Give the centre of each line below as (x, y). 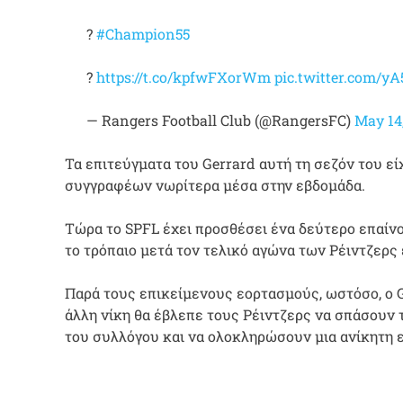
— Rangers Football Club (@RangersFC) (220, 120)
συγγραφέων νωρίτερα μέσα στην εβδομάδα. (215, 184)
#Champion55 (143, 33)
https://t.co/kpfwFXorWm (184, 76)
